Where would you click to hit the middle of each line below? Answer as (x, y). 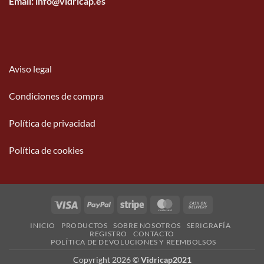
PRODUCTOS (84, 225)
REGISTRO (109, 233)
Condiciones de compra (56, 96)
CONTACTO (154, 233)
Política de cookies (46, 150)
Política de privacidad (52, 123)
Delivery (225, 231)
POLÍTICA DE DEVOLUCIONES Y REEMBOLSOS (133, 242)
